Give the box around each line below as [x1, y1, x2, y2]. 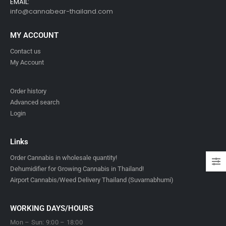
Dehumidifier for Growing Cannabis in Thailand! [10, 164, 144, 173]
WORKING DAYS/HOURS [10, 203, 93, 213]
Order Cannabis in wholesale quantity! [10, 153, 117, 161]
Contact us [10, 47, 41, 55]
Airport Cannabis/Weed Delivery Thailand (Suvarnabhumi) [10, 176, 174, 184]
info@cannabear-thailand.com [10, 7, 113, 17]
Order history [10, 87, 46, 95]
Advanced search [10, 98, 60, 106]
